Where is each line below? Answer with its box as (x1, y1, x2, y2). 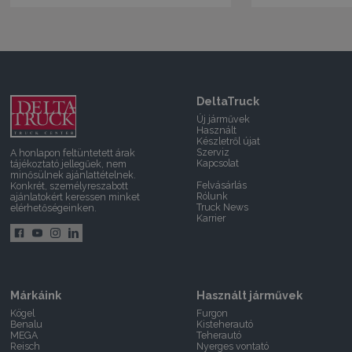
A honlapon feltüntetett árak (10, 147, 136, 159)
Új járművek (196, 113, 251, 126)
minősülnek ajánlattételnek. (10, 169, 137, 181)
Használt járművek (196, 288, 303, 302)
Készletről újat (196, 135, 261, 148)
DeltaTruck (196, 95, 260, 108)
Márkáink (10, 288, 62, 302)
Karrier (196, 212, 226, 225)
